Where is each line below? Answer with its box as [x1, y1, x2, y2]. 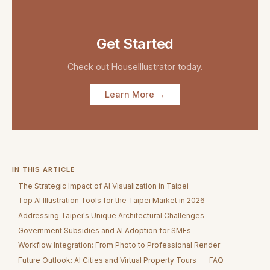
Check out [67, 61, 111, 72]
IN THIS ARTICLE [12, 165, 75, 174]
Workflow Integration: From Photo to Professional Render [18, 240, 221, 250]
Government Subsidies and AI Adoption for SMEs [18, 225, 192, 235]
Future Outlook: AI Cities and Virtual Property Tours [18, 255, 197, 265]
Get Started [96, 35, 174, 53]
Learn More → [105, 89, 165, 100]
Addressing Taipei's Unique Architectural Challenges [18, 210, 205, 220]
